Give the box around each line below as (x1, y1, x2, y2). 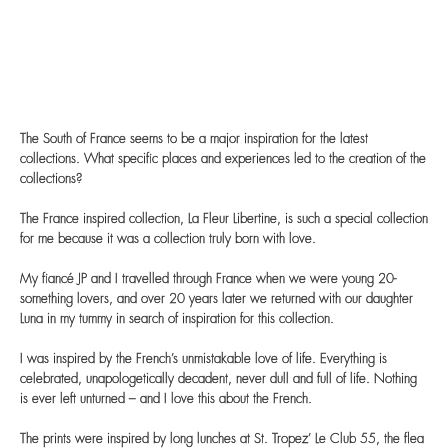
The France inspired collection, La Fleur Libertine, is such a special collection (20, 213, 428, 227)
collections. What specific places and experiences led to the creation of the (20, 153, 426, 167)
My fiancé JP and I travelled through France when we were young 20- (20, 273, 396, 287)
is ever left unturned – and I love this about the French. (20, 393, 312, 407)
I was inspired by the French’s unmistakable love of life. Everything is (20, 353, 387, 367)
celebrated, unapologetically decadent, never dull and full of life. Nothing (20, 373, 417, 387)
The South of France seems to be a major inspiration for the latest (20, 133, 368, 147)
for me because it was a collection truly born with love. (20, 233, 316, 247)
